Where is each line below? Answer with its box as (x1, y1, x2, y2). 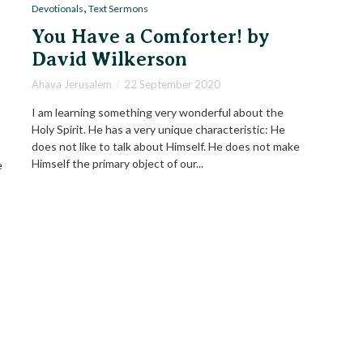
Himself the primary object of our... (32, 156, 203, 171)
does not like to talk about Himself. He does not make (32, 139, 300, 154)
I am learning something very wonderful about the (32, 105, 284, 120)
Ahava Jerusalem (32, 78, 112, 92)
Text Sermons (88, 2, 148, 15)
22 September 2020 (124, 78, 220, 92)
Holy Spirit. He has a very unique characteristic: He (32, 122, 285, 137)
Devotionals (32, 2, 83, 15)
